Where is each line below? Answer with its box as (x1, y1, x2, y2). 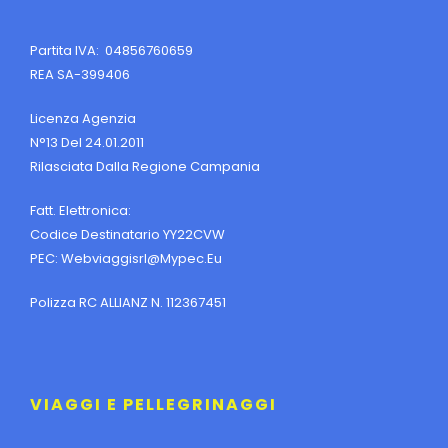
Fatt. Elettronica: (30, 200, 131, 220)
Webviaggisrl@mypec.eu (61, 248, 222, 268)
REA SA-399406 (30, 64, 130, 84)
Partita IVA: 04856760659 (30, 40, 193, 60)
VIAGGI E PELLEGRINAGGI (30, 392, 277, 416)
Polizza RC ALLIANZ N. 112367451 (30, 292, 226, 312)
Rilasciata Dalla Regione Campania (30, 156, 260, 176)
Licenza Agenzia (30, 108, 136, 128)
